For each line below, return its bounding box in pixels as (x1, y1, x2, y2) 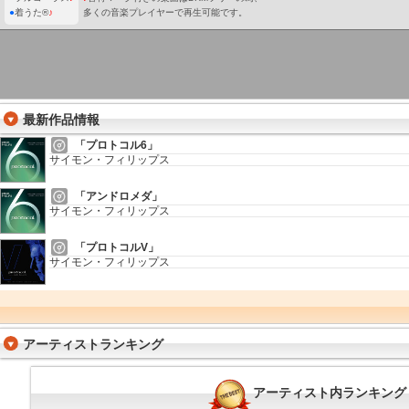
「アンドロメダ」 (75, 189, 163, 203)
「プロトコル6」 (75, 138, 158, 152)
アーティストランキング (23, 336, 176, 351)
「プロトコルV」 (75, 240, 159, 254)
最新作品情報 (23, 111, 100, 127)
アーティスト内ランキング (253, 385, 406, 401)
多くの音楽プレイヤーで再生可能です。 (83, 7, 247, 17)
